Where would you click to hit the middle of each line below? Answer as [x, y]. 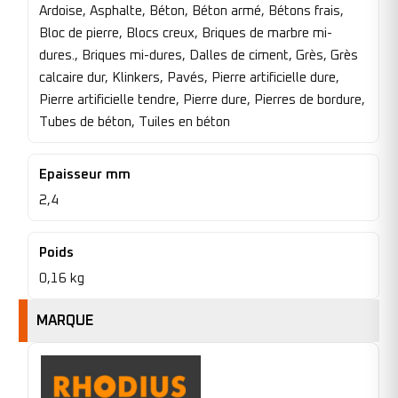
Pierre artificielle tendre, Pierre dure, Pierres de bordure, [202, 100]
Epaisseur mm [85, 175]
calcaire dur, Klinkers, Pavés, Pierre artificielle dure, [189, 78]
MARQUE [65, 321]
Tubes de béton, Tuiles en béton [135, 123]
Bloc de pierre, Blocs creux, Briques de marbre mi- [186, 34]
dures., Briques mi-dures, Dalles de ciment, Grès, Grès [199, 56]
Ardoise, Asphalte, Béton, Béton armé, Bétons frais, [191, 12]
